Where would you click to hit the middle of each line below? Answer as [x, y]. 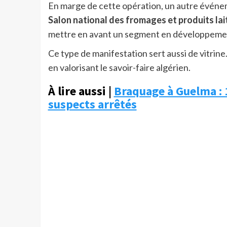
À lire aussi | [81, 91]
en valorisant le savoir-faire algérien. [119, 68]
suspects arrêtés [92, 104]
